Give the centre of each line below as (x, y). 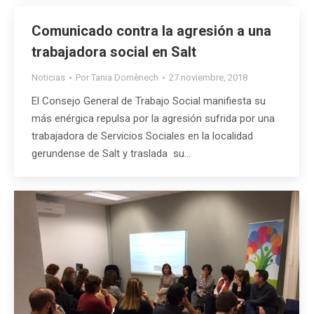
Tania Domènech (125, 77)
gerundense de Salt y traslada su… (111, 153)
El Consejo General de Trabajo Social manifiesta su (149, 101)
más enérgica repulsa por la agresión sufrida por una (153, 118)
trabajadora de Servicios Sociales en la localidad (142, 136)
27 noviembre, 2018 (208, 77)
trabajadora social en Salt (114, 52)
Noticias (48, 77)
